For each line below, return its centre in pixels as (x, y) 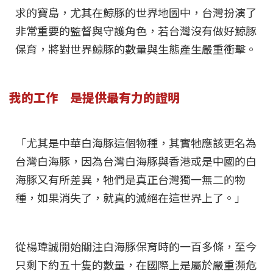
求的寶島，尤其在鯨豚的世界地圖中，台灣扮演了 (136, 14)
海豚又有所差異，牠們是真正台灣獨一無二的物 (130, 181)
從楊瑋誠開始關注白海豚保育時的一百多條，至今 (136, 248)
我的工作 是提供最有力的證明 (94, 97)
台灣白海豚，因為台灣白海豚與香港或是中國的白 (136, 162)
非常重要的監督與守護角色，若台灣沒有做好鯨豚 (136, 32)
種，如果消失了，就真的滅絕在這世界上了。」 (130, 199)
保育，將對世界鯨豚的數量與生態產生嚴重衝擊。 (136, 50)
